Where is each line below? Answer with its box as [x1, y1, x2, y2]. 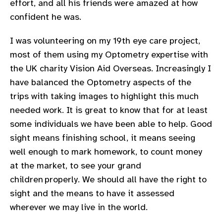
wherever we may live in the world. [10, 202, 149, 213]
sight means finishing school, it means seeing [10, 132, 195, 143]
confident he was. [10, 11, 81, 22]
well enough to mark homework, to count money [10, 146, 202, 157]
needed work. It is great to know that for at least [10, 105, 208, 115]
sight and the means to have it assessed [10, 188, 174, 199]
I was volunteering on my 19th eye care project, [10, 35, 200, 46]
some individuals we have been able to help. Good [10, 118, 212, 129]
